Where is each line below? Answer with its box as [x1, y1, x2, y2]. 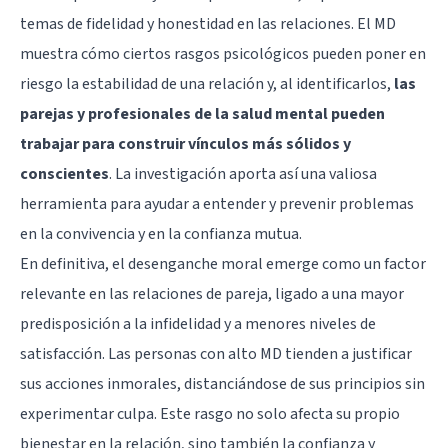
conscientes [20, 162, 109, 185]
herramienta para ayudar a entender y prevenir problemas [20, 192, 414, 215]
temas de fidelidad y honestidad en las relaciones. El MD [20, 12, 396, 35]
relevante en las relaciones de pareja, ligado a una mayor [20, 282, 404, 305]
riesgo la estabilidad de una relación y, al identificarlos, [20, 72, 394, 95]
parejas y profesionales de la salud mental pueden [20, 102, 385, 125]
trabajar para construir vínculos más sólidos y [20, 132, 351, 155]
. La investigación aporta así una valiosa [109, 162, 377, 185]
